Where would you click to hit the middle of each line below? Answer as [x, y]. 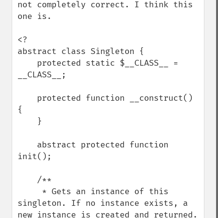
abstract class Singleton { [81, 51]
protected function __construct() [27, 98]
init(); [35, 156]
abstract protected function [27, 145]
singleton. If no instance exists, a [103, 203]
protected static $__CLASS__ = [27, 63]
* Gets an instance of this [30, 191]
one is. [37, 16]
